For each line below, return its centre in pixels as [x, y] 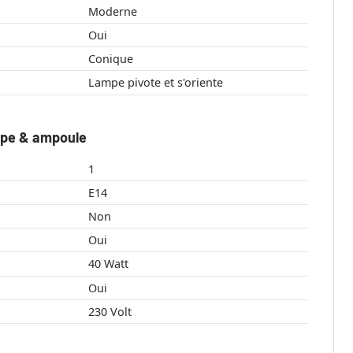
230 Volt [110, 311]
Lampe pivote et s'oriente [155, 82]
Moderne [112, 11]
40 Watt [116, 263]
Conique [110, 58]
